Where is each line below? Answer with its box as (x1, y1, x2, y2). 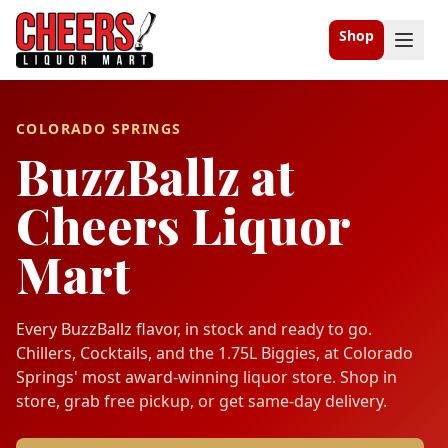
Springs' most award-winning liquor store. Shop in (16, 365, 397, 388)
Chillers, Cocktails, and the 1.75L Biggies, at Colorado (16, 341, 413, 364)
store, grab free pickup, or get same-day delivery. (16, 389, 387, 412)
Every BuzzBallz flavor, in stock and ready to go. (16, 317, 372, 340)
